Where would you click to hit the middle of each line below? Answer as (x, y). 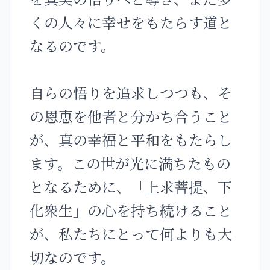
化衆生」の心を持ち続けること (131, 210)
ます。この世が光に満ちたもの (130, 163)
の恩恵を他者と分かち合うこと (131, 116)
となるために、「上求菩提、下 (131, 187)
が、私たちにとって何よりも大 (131, 234)
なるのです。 (72, 46)
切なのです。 (72, 257)
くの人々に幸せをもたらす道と (131, 22)
